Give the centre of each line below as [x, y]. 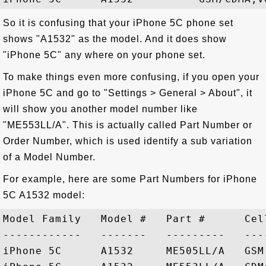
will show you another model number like [100, 109]
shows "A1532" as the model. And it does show [115, 39]
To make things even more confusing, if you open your [131, 77]
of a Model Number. [49, 157]
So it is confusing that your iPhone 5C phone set [118, 23]
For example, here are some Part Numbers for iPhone [130, 179]
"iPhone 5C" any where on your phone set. [104, 55]
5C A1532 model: [44, 195]
